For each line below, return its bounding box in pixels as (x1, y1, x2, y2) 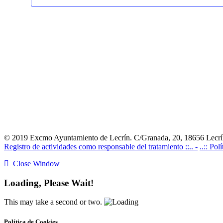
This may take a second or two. (4, 198, 102, 207)
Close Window (9, 159, 60, 168)
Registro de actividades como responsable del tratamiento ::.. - (4, 142, 198, 151)
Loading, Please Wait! (4, 177, 94, 188)
